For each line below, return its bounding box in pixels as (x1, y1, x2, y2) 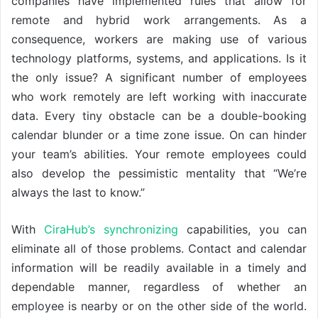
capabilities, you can (178, 221, 307, 236)
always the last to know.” (11, 185, 145, 199)
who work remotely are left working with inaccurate (11, 89, 307, 104)
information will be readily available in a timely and (11, 260, 307, 275)
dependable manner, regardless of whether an (11, 279, 307, 294)
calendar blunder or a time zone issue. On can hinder (11, 127, 307, 142)
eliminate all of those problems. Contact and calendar (11, 241, 307, 256)
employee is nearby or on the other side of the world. (11, 298, 307, 313)
